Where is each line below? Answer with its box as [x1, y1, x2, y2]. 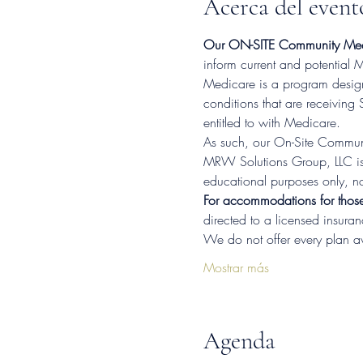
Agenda [203, 326, 275, 357]
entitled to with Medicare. [203, 113, 340, 132]
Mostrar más [203, 258, 269, 277]
